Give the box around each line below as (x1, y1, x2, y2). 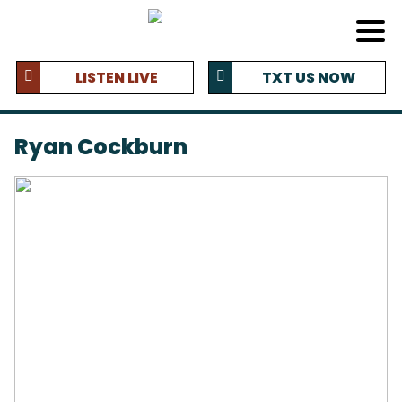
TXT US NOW (262, 67, 355, 88)
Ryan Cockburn (14, 131, 188, 162)
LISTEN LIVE (75, 67, 158, 88)
